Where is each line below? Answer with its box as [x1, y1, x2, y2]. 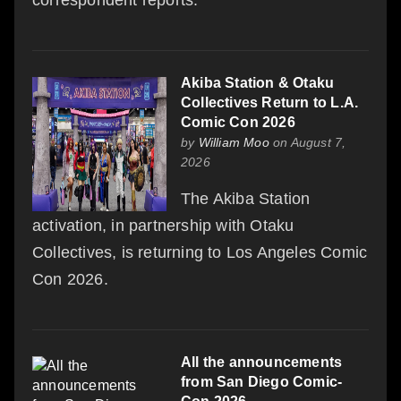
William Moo [198, 134, 269, 149]
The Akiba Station [181, 189, 311, 208]
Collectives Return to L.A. [181, 94, 359, 110]
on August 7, [269, 134, 346, 149]
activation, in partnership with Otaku [32, 216, 294, 235]
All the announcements [181, 354, 343, 370]
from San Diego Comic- [181, 373, 343, 389]
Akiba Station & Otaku [181, 74, 335, 90]
